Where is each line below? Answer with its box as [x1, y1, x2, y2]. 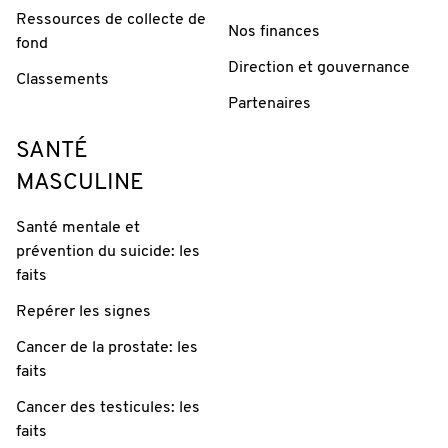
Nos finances [228, 24, 320, 41]
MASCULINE [16, 172, 144, 196]
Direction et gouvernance [228, 60, 410, 77]
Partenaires [228, 96, 311, 113]
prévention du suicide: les [16, 244, 200, 261]
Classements [16, 72, 109, 89]
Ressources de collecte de [16, 12, 206, 29]
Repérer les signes [16, 304, 151, 321]
